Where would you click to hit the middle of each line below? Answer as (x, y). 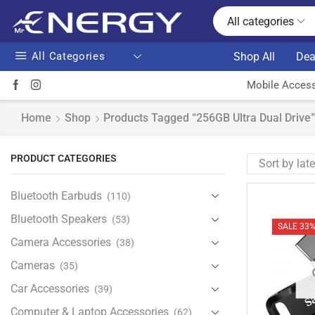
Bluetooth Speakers (59, 219)
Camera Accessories (61, 242)
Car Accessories (50, 288)
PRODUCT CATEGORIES (63, 158)
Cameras (33, 265)
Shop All (254, 57)
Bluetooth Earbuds (56, 195)
